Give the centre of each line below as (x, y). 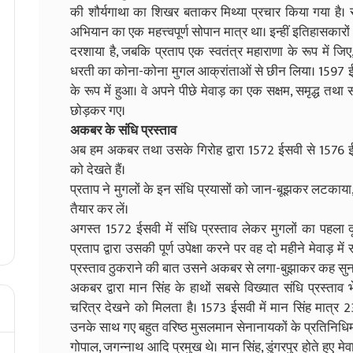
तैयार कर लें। (99, 209)
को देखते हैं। (98, 170)
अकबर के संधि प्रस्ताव (123, 130)
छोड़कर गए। (98, 111)
